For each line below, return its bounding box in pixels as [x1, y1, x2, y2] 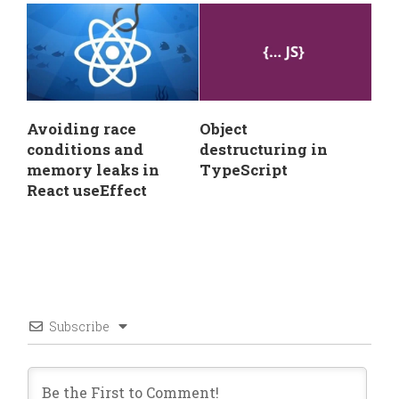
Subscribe [49, 317, 110, 335]
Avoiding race [27, 118, 136, 139]
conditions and [27, 138, 143, 159]
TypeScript [199, 159, 288, 180]
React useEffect [27, 179, 147, 200]
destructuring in [199, 138, 328, 159]
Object [199, 118, 248, 139]
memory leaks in [27, 159, 159, 180]
